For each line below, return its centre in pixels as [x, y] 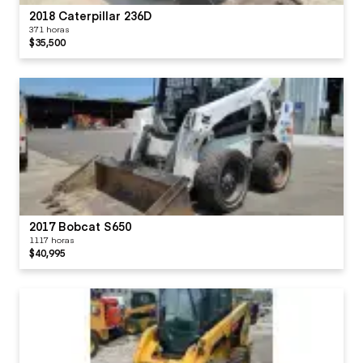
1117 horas [51, 239]
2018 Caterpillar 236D [90, 15]
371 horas [49, 29]
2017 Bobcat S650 [80, 226]
